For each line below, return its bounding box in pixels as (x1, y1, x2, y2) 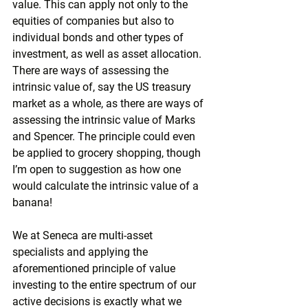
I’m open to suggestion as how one (12, 163, 184, 176)
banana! (12, 196, 52, 209)
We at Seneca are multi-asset (12, 229, 155, 242)
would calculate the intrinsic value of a (12, 179, 201, 192)
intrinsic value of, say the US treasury (12, 80, 194, 93)
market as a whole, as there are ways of (12, 97, 206, 110)
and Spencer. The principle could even (12, 130, 198, 143)
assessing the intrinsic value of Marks (12, 113, 198, 126)
